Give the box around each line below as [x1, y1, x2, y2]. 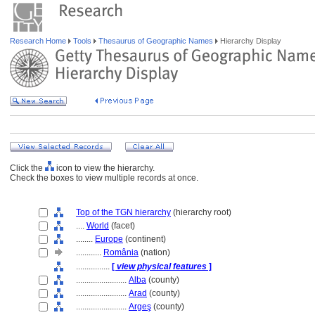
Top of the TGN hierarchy [76, 207, 171, 217]
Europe [95, 234, 123, 244]
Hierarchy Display [218, 37, 281, 45]
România [103, 247, 139, 257]
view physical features [117, 262, 207, 271]
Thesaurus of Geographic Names [96, 37, 215, 45]
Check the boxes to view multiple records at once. [10, 173, 198, 183]
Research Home [10, 37, 68, 45]
